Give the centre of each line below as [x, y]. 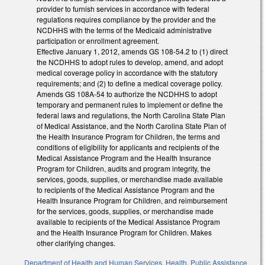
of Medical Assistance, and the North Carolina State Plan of [131, 126]
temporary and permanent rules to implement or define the [130, 105]
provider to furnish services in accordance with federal [123, 9]
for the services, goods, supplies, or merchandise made [125, 211]
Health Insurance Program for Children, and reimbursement [132, 201]
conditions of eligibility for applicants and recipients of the [128, 147]
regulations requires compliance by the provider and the [126, 20]
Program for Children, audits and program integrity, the [124, 169]
